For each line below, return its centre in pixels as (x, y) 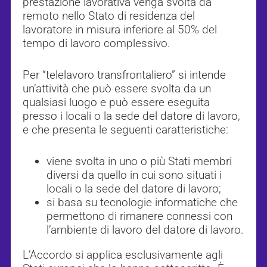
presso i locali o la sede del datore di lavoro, (131, 116)
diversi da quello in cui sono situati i (134, 175)
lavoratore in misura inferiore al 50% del (120, 30)
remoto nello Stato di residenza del (109, 16)
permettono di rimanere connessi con (139, 216)
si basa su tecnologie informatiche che (142, 203)
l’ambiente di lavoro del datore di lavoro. (145, 230)
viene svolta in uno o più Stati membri (139, 162)
